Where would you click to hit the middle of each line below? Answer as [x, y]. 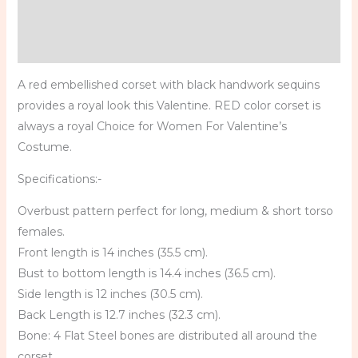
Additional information [85, 16]
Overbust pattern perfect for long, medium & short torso [175, 211]
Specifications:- [59, 179]
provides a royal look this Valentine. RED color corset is [169, 106]
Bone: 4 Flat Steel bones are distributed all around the [167, 336]
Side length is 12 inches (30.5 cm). [110, 294]
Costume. [44, 147]
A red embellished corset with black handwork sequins [168, 85]
